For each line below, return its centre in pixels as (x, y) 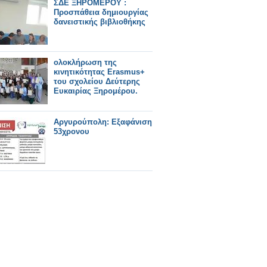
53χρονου (72, 131)
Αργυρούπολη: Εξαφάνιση (103, 122)
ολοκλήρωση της (85, 62)
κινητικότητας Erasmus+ (99, 72)
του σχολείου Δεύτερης (97, 81)
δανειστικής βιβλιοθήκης (100, 22)
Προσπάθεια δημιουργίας (101, 12)
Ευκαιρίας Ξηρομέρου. (96, 91)
